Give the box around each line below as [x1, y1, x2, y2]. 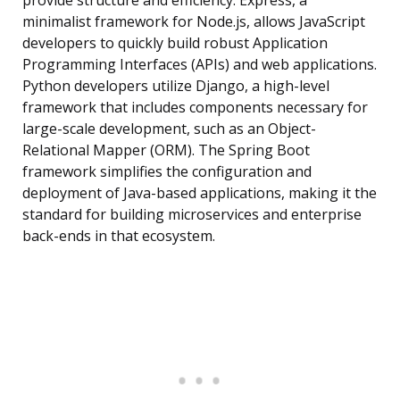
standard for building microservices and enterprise [22, 204, 362, 225]
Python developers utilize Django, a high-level [22, 76, 329, 96]
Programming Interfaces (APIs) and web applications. [22, 54, 377, 75]
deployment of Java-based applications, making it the [22, 183, 377, 204]
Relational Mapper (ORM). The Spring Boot [22, 140, 310, 161]
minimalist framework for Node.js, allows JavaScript [22, 12, 365, 32]
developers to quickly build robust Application [22, 33, 328, 54]
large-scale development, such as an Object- [22, 119, 316, 139]
